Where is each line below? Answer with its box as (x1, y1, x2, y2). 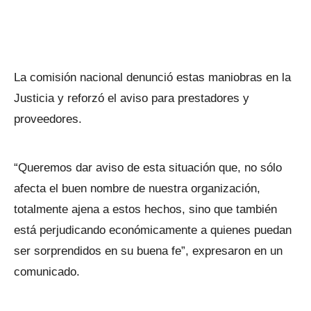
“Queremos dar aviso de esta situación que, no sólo (14, 161, 282, 174)
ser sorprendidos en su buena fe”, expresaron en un (14, 244, 283, 258)
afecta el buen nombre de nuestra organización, (14, 182, 260, 195)
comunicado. (14, 265, 83, 278)
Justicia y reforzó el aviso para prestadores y (14, 92, 249, 105)
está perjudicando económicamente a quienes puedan (14, 224, 292, 237)
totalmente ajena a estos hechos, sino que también (14, 203, 277, 216)
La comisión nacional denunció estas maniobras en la (14, 71, 291, 84)
